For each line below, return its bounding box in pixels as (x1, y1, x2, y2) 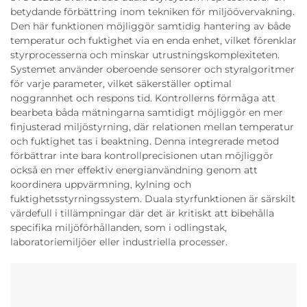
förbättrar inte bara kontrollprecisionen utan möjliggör (10, 149, 273, 162)
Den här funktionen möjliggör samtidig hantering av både (10, 20, 291, 32)
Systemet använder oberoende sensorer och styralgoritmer (10, 63, 295, 75)
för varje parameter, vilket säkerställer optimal (10, 77, 232, 90)
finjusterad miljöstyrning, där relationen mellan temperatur (10, 121, 294, 133)
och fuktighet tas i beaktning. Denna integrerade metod (10, 135, 279, 147)
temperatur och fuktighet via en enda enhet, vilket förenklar (10, 34, 297, 47)
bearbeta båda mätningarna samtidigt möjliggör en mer (10, 106, 283, 119)
